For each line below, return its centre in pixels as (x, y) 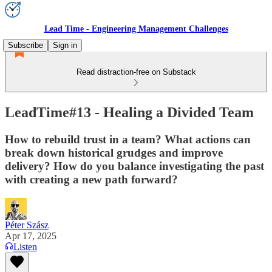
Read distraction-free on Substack (136, 72)
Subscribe (25, 45)
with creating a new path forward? (91, 179)
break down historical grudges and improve (114, 152)
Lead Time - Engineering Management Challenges (136, 29)
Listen (25, 246)
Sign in (65, 45)
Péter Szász (27, 225)
